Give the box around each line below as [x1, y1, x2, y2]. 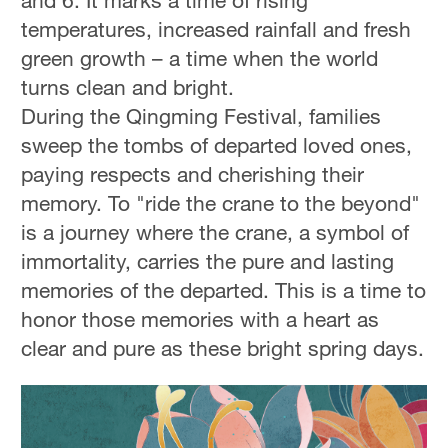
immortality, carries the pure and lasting [21, 248, 395, 275]
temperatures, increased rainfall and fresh [21, 16, 412, 43]
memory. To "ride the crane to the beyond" [21, 190, 421, 217]
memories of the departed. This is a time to [21, 277, 427, 304]
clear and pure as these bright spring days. [21, 335, 425, 362]
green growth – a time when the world [21, 45, 379, 72]
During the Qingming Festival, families [21, 103, 382, 130]
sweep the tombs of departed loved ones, [21, 132, 413, 159]
